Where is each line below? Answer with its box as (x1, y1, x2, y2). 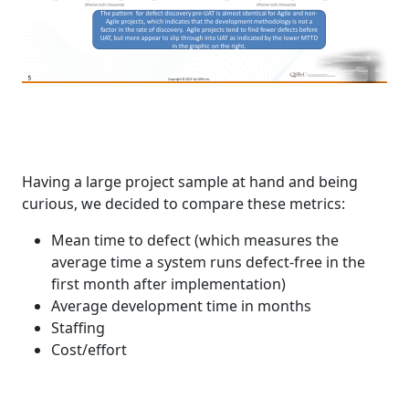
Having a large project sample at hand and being (22, 172, 358, 193)
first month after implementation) (51, 274, 286, 295)
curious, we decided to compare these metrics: (22, 194, 345, 215)
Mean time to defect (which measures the (51, 230, 339, 251)
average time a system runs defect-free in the (51, 252, 365, 273)
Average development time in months (51, 296, 311, 317)
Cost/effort (51, 340, 127, 361)
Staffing (51, 318, 105, 339)
